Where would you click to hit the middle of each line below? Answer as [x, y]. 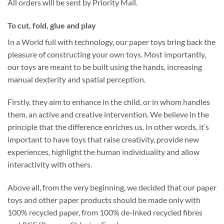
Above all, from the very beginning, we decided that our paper [112, 187]
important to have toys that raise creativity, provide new [103, 139]
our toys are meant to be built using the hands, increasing [105, 66]
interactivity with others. [50, 164]
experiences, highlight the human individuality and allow [103, 152]
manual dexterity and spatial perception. [76, 79]
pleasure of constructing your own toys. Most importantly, [107, 54]
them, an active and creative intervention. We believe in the [108, 114]
